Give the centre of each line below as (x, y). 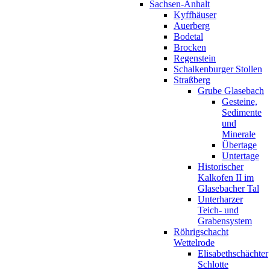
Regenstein (195, 58)
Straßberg (192, 80)
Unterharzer (220, 199)
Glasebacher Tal (228, 188)
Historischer (221, 166)
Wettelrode (194, 242)
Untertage (240, 155)
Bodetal (188, 36)
